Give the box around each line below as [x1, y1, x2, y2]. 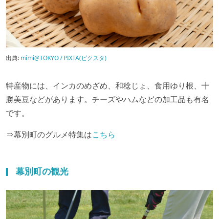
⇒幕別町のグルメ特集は [6, 129, 92, 140]
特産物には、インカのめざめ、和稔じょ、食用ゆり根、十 [6, 80, 209, 91]
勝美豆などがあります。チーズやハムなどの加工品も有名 [6, 94, 209, 105]
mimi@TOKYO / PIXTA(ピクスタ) [21, 54, 107, 63]
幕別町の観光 [16, 165, 68, 177]
